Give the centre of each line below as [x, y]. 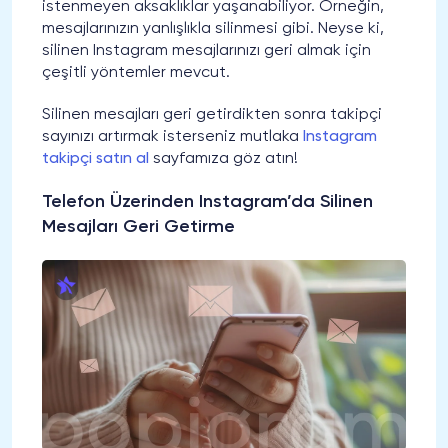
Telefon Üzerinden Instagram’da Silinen [207, 202]
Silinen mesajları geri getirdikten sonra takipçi [212, 115]
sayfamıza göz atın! [223, 159]
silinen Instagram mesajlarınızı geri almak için [206, 51]
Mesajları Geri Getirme [138, 227]
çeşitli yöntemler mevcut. [136, 73]
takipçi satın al [95, 159]
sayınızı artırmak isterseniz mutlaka [172, 137]
